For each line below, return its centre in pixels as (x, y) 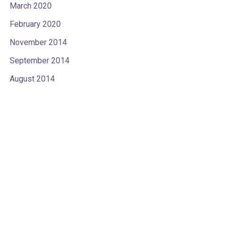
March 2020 (30, 6)
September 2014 (39, 61)
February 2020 (35, 24)
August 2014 (32, 79)
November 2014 (38, 43)
